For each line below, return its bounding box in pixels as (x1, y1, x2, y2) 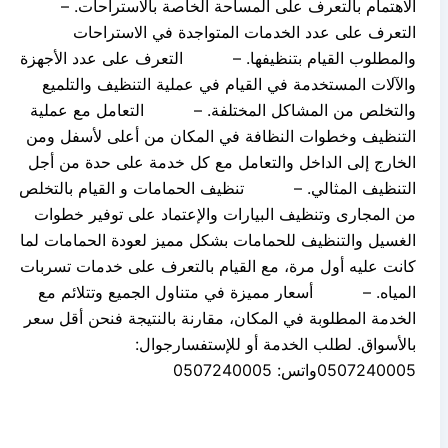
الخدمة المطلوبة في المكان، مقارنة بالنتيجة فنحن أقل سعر (24, 307, 416, 328)
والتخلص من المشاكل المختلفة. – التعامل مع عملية (30, 99, 416, 120)
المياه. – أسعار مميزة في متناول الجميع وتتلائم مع (38, 281, 416, 302)
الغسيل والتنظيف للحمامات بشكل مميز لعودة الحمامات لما (20, 229, 416, 250)
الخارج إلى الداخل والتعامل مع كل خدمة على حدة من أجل (28, 151, 416, 172)
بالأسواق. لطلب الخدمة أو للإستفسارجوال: (135, 333, 416, 354)
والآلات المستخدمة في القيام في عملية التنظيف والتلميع (42, 73, 416, 94)
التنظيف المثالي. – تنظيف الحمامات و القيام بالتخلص (19, 177, 416, 198)
